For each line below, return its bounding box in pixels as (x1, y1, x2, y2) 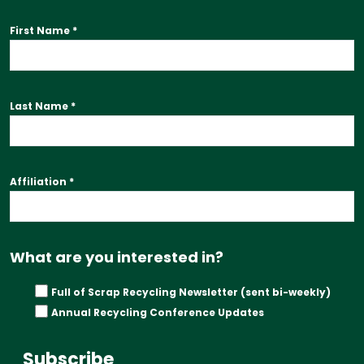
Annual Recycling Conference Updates (51, 305, 264, 319)
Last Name (10, 98, 71, 113)
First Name (10, 23, 72, 37)
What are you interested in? (10, 246, 227, 267)
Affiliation (10, 174, 69, 188)
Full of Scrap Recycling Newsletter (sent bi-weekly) (51, 284, 331, 299)
